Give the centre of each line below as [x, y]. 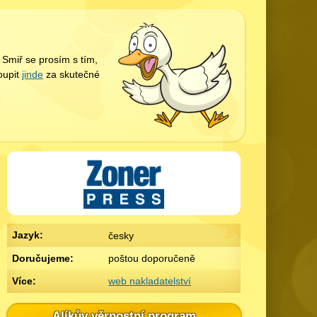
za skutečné [72, 75]
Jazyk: [28, 235]
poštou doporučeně [152, 258]
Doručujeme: [43, 258]
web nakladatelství [150, 281]
